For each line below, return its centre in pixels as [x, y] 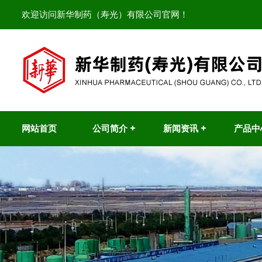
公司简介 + [114, 128]
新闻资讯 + [185, 128]
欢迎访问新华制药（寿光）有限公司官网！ [105, 14]
